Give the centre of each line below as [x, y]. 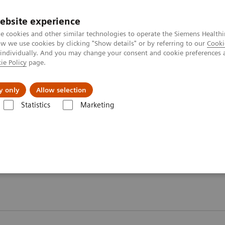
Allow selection [61, 90]
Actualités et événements [51, 82]
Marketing [97, 105]
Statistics [35, 105]
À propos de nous [171, 82]
